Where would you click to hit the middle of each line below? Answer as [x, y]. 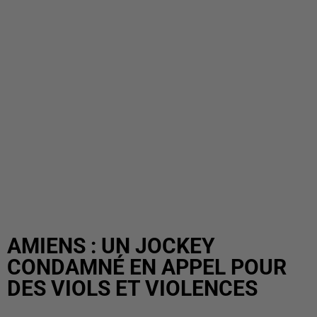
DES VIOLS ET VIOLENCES [132, 288]
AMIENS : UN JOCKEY [111, 246]
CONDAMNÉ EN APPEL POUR [147, 267]
